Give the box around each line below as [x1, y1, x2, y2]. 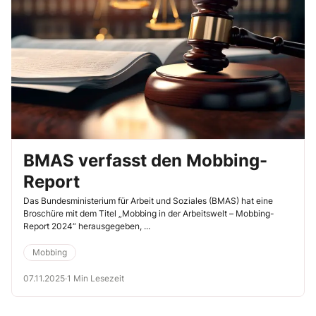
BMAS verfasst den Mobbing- [23, 150, 267, 171]
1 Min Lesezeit [67, 273, 124, 284]
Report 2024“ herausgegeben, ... [23, 221, 150, 232]
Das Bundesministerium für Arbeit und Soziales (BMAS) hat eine [23, 195, 273, 207]
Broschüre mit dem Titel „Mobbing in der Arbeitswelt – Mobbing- [23, 208, 274, 219]
